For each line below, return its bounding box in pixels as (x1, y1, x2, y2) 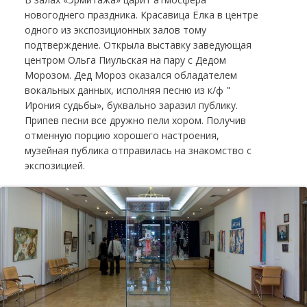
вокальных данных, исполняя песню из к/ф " (24, 83, 230, 97)
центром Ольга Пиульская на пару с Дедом (24, 53, 226, 66)
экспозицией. (24, 158, 85, 172)
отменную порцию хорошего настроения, (24, 128, 219, 142)
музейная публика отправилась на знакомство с (24, 143, 251, 157)
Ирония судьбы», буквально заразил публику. (24, 98, 238, 112)
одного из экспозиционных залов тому (24, 23, 206, 36)
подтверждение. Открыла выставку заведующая (24, 38, 251, 51)
